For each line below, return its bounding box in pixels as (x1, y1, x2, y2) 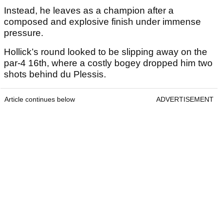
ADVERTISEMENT (156, 95, 214, 104)
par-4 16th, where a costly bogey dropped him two (4, 58, 213, 69)
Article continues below (4, 95, 75, 104)
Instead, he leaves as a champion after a (4, 5, 174, 16)
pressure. (4, 28, 43, 38)
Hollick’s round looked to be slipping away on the (4, 47, 207, 57)
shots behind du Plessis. (4, 69, 109, 80)
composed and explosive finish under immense (4, 17, 201, 27)
